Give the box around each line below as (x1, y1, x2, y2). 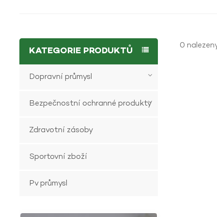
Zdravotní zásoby (29, 124, 93, 136)
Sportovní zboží (29, 151, 88, 162)
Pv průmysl (29, 178, 68, 189)
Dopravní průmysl (29, 71, 93, 82)
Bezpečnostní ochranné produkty (29, 98, 152, 109)
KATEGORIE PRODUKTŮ (29, 46, 133, 57)
